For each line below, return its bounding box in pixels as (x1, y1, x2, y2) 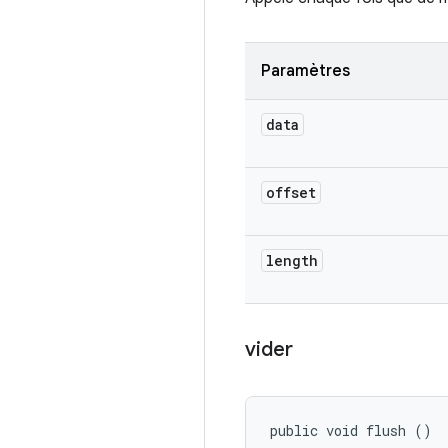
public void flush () (270, 421, 432, 440)
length (266, 251, 318, 270)
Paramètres (261, 61, 350, 81)
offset (266, 183, 316, 202)
